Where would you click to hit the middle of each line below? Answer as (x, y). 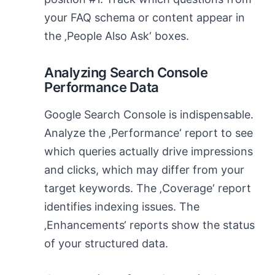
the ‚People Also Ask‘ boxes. (117, 36)
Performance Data (102, 87)
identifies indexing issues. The (122, 207)
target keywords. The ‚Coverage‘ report (148, 188)
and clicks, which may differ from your (144, 170)
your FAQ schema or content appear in (145, 17)
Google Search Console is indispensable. (149, 114)
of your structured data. (106, 243)
